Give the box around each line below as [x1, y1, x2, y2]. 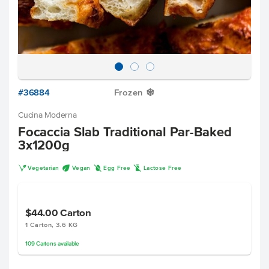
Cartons [36, 240, 56, 247]
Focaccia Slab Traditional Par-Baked [18, 124, 232, 139]
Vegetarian [28, 165, 59, 171]
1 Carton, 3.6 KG [25, 221, 78, 228]
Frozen [114, 87, 144, 97]
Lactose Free [143, 165, 182, 171]
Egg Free [103, 165, 131, 171]
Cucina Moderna [18, 110, 77, 119]
